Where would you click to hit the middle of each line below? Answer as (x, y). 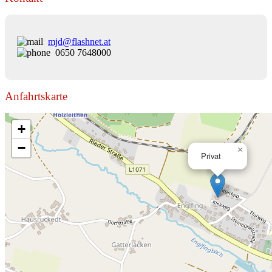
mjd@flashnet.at (79, 41)
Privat (211, 155)
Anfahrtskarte (36, 96)
